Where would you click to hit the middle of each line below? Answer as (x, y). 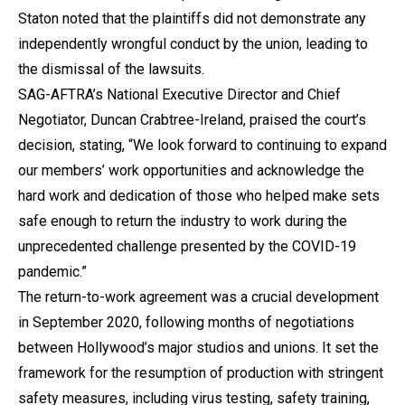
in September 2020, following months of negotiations (186, 322)
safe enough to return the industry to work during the (183, 221)
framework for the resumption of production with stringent (201, 372)
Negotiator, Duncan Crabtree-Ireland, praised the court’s (192, 119)
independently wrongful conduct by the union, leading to (193, 43)
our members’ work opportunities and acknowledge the (191, 170)
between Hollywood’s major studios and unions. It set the (198, 347)
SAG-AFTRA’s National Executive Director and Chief (179, 94)
